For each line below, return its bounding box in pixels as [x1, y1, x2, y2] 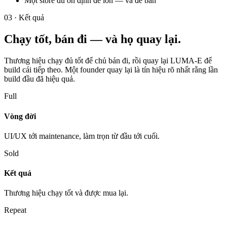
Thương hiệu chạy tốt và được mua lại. [4, 188, 128, 198]
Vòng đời [4, 111, 36, 121]
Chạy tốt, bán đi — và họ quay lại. [4, 32, 181, 46]
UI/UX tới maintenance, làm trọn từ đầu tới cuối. [4, 131, 160, 140]
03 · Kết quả [4, 13, 44, 22]
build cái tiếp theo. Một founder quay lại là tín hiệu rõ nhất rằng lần [4, 65, 218, 74]
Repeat [4, 206, 26, 215]
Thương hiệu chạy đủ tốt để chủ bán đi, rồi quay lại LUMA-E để [4, 56, 212, 65]
